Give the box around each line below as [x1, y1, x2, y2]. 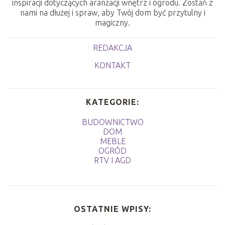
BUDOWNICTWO [81, 117, 144, 127]
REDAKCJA [93, 43, 132, 52]
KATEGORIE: [86, 97, 139, 106]
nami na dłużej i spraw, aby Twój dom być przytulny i [20, 8, 205, 17]
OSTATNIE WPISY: [73, 204, 151, 213]
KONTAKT [94, 60, 131, 70]
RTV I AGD [94, 155, 131, 165]
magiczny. [95, 18, 130, 27]
